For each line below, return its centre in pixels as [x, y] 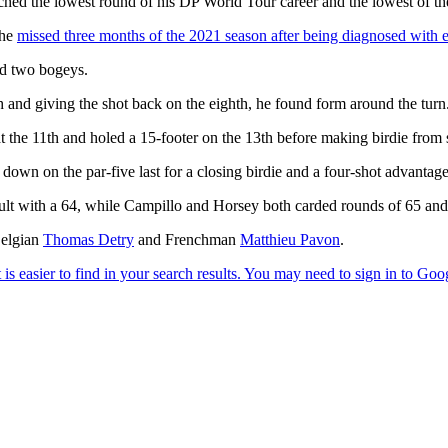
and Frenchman [187, 239]
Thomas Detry [88, 239]
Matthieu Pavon [290, 239]
